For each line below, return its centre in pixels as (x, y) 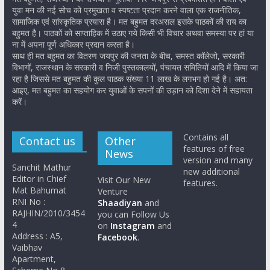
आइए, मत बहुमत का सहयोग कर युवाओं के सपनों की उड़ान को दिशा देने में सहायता (132, 90)
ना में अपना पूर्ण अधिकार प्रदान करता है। (73, 44)
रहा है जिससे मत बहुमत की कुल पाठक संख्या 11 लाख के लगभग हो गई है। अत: (129, 78)
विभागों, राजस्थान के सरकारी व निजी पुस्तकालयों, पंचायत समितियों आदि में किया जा (135, 67)
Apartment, (34, 259)
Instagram (133, 225)
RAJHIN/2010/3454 (48, 213)
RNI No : (28, 201)
